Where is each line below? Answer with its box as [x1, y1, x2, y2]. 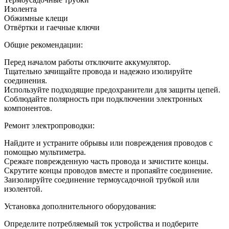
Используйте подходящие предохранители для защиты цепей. [4, 85, 220, 94]
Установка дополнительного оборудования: [4, 202, 156, 211]
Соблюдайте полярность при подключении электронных [4, 95, 202, 103]
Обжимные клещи [4, 14, 68, 22]
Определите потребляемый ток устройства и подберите [4, 219, 198, 228]
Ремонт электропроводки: [4, 121, 95, 130]
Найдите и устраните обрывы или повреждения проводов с [4, 139, 213, 147]
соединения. [4, 76, 47, 85]
